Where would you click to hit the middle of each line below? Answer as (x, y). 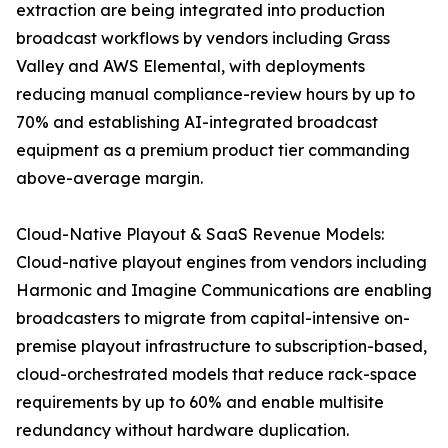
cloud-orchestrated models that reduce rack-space (216, 374)
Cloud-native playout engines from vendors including (221, 262)
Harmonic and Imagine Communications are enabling (224, 290)
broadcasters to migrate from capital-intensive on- (213, 318)
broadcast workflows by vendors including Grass (203, 38)
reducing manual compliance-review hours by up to (215, 94)
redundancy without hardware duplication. (182, 430)
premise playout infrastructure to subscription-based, (221, 346)
